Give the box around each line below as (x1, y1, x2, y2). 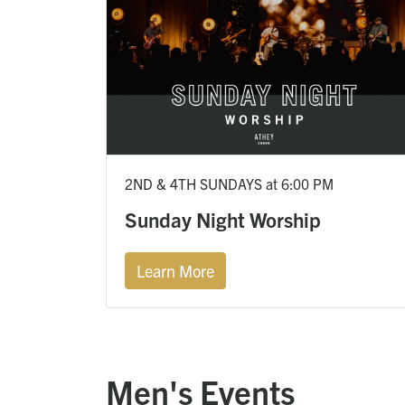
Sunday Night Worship (125, 206, 321, 233)
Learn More (137, 260, 214, 282)
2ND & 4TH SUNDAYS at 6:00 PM (125, 174, 334, 193)
